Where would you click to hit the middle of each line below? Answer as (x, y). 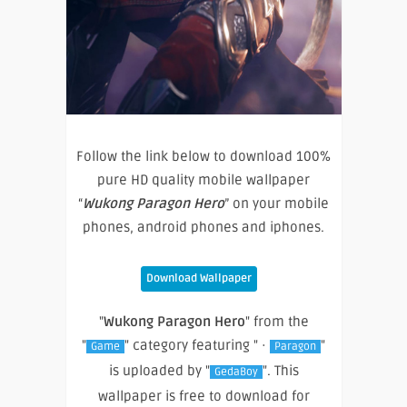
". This (280, 370)
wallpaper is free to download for (203, 396)
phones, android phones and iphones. (203, 227)
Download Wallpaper (199, 278)
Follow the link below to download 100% (203, 156)
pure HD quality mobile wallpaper (203, 179)
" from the (277, 321)
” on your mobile (277, 203)
